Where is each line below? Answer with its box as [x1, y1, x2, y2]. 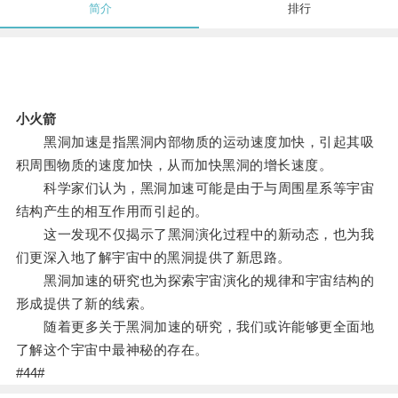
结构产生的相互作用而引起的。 [15, 203, 209, 219]
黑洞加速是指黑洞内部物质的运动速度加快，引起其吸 [15, 134, 375, 150]
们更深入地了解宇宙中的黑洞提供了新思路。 [15, 250, 291, 266]
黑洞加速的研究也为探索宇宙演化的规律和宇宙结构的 [15, 273, 375, 289]
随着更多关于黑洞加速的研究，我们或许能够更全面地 [15, 319, 375, 335]
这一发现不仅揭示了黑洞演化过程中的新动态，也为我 [15, 227, 375, 243]
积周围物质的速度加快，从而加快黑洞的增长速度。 [15, 157, 333, 173]
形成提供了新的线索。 [15, 296, 154, 312]
